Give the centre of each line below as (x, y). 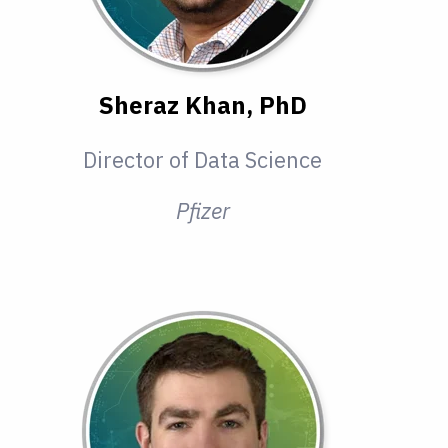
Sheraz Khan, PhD (202, 105)
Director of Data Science (203, 160)
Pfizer (202, 211)
